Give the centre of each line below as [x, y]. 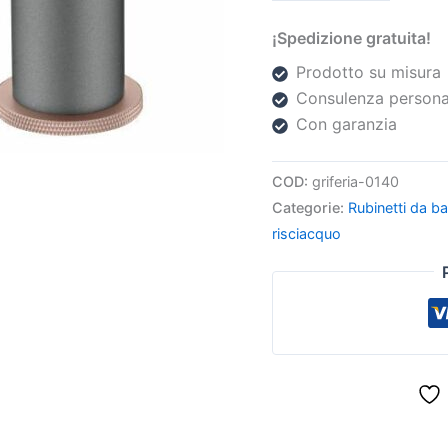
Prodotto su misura [368, 72]
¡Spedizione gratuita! [351, 38]
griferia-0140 [355, 182]
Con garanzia [346, 124]
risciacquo [306, 234]
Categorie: [310, 208]
